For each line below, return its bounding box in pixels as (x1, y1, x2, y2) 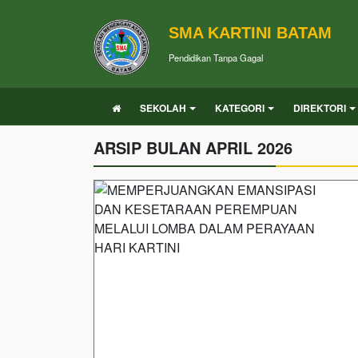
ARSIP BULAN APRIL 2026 (93, 136, 292, 159)
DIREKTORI (293, 101, 346, 115)
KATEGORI (215, 101, 265, 115)
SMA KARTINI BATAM (169, 23, 332, 42)
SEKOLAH (140, 101, 186, 115)
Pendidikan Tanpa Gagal (169, 50, 263, 64)
